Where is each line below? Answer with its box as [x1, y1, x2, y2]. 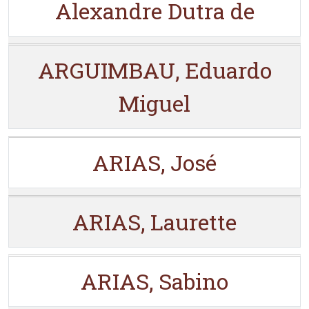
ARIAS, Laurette [72, 207, 237, 237]
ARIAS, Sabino [81, 266, 228, 296]
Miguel [119, 88, 190, 118]
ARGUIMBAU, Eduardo [37, 55, 272, 85]
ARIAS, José [92, 148, 217, 177]
